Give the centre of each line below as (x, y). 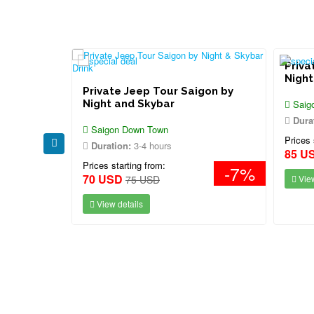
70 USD (103, 179)
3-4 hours (151, 145)
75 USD (143, 179)
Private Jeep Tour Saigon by (158, 91)
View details (119, 204)
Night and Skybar (129, 104)
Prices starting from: (124, 165)
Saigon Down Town (128, 129)
